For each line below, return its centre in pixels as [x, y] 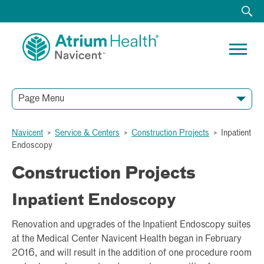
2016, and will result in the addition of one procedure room [132, 253]
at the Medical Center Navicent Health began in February [127, 239]
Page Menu [41, 99]
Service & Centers [87, 133]
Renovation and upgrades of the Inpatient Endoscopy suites [131, 225]
